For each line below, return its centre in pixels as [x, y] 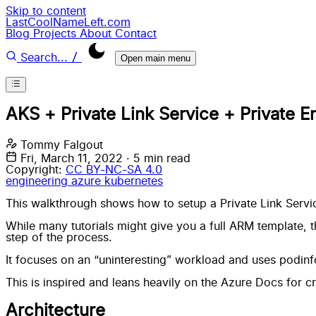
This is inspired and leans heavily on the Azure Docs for [156, 283]
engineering [38, 182]
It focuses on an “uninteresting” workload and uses [142, 261]
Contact [136, 34]
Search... [44, 58]
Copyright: [34, 170]
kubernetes [134, 182]
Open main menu [156, 58]
